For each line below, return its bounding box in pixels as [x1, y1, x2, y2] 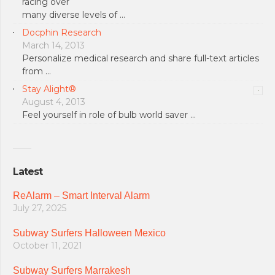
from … [22, 65, 51, 77]
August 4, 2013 [22, 96, 85, 107]
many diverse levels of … [22, 9, 125, 20]
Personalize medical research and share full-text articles [22, 52, 259, 64]
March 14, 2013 [22, 39, 85, 51]
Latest [13, 166, 42, 178]
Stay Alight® [22, 83, 76, 95]
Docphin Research [22, 26, 101, 38]
